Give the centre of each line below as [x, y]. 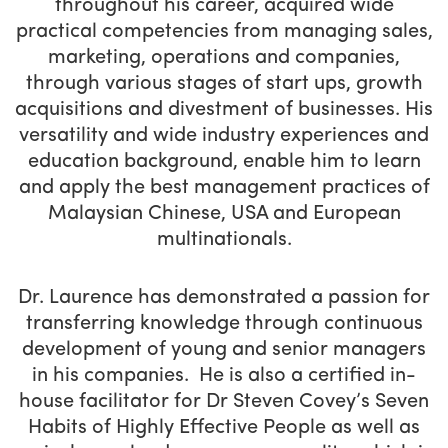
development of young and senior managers [224, 350]
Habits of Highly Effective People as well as [224, 428]
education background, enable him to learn [224, 162]
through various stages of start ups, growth [224, 84]
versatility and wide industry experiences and [224, 136]
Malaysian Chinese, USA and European [224, 214]
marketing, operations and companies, [224, 58]
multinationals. [224, 240]
